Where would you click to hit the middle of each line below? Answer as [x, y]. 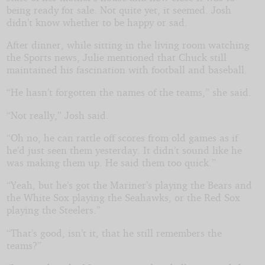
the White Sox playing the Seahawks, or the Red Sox [123, 198]
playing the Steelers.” [53, 210]
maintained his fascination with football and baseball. [127, 70]
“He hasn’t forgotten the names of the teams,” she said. [129, 92]
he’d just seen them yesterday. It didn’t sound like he [124, 150]
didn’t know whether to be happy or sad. [97, 22]
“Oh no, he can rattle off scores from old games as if [122, 138]
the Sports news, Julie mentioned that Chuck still [116, 57]
